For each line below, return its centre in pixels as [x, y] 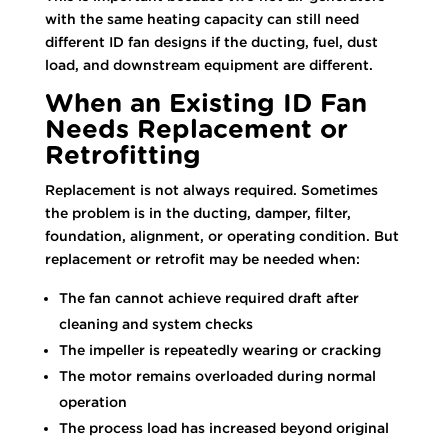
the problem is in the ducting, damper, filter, [197, 212]
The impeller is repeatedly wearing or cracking [219, 349]
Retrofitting [122, 155]
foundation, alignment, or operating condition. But [221, 235]
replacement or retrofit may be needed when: [202, 258]
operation [92, 401]
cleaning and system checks [155, 323]
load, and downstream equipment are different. [208, 64]
